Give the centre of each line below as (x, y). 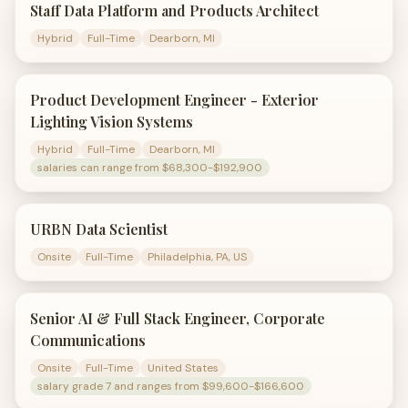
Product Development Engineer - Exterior (174, 100)
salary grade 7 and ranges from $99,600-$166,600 (171, 386)
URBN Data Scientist (99, 229)
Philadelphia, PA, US (197, 257)
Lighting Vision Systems (112, 122)
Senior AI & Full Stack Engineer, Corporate (178, 318)
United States (183, 368)
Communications (88, 340)
